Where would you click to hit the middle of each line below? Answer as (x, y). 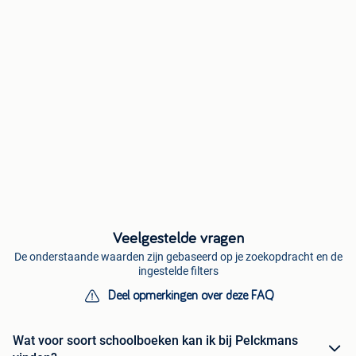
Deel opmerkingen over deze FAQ (191, 295)
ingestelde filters (178, 271)
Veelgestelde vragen (178, 238)
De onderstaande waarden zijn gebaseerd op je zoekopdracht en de (178, 256)
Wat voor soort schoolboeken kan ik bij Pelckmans (155, 340)
